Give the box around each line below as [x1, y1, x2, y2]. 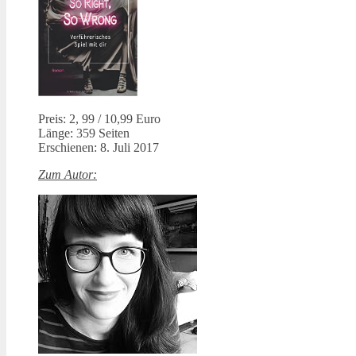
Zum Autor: [38, 167, 97, 181]
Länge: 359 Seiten [38, 126, 130, 140]
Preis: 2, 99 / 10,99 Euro [38, 111, 161, 126]
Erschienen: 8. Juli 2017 [38, 140, 159, 154]
